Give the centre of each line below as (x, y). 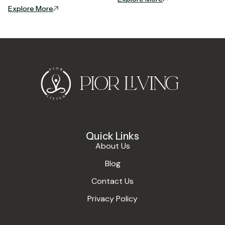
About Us (113, 146)
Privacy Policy (113, 199)
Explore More (31, 9)
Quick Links (113, 136)
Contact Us (113, 181)
